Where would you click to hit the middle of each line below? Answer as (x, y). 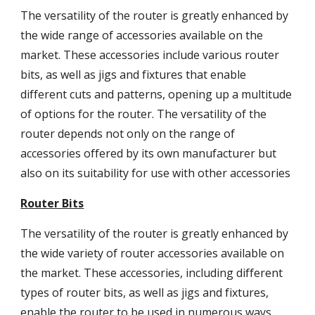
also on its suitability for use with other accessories (157, 173)
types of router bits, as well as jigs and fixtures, (145, 292)
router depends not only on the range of (128, 134)
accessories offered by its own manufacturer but (149, 153)
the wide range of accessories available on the (142, 35)
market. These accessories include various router (150, 55)
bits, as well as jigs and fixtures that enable (134, 75)
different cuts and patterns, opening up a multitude (156, 94)
